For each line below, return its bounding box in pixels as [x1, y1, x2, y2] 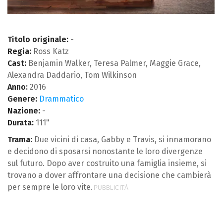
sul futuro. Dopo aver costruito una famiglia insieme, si [7, 158, 207, 168]
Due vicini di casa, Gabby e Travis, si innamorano [32, 134, 211, 144]
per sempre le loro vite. [7, 182, 93, 192]
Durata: [7, 117, 34, 127]
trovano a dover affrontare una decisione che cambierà [7, 170, 211, 180]
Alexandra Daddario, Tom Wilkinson [7, 70, 137, 80]
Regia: [7, 46, 31, 56]
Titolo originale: [7, 34, 68, 44]
